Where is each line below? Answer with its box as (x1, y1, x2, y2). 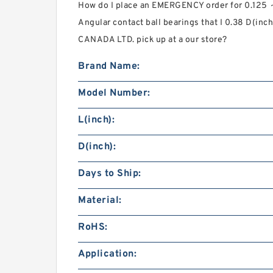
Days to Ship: (78, 168, 141, 180)
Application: (78, 248, 136, 261)
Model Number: (78, 87, 151, 100)
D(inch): (78, 141, 116, 154)
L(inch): (78, 114, 115, 127)
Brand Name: (78, 60, 140, 73)
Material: (78, 194, 122, 207)
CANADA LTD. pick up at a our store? (78, 35, 227, 46)
